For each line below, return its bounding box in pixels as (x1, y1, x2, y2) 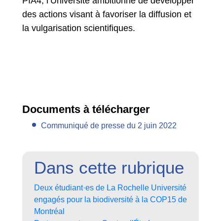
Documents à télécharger (22, 103, 150, 116)
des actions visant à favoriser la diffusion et (22, 9, 191, 20)
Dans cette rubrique (34, 158, 184, 178)
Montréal (34, 207, 65, 216)
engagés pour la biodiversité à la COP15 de (34, 195, 187, 204)
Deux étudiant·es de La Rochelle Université (34, 184, 186, 192)
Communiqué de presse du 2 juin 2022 (41, 121, 177, 130)
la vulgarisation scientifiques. (22, 23, 135, 34)
